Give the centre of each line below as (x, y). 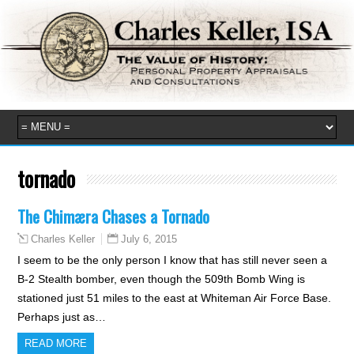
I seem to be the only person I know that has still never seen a (173, 260)
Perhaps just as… (62, 316)
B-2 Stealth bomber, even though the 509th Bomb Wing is (162, 279)
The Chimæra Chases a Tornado (114, 216)
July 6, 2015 (149, 239)
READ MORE (56, 343)
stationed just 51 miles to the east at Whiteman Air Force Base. (175, 298)
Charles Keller (63, 239)
